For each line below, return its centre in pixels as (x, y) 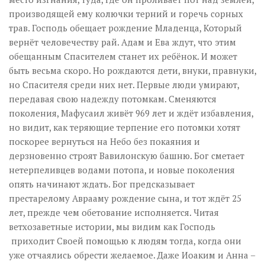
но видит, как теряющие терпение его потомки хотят (125, 127)
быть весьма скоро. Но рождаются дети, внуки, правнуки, (132, 70)
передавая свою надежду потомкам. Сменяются (113, 99)
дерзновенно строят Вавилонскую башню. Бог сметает (127, 156)
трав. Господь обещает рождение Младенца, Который (125, 28)
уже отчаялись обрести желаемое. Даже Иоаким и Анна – (132, 255)
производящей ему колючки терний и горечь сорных (126, 14)
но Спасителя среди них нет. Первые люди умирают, (124, 85)
